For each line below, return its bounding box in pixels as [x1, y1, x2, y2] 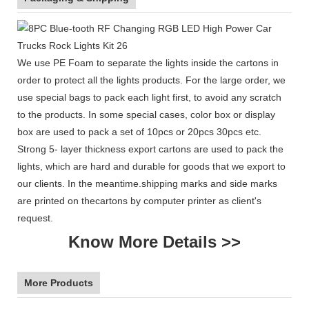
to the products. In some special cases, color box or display [17, 108, 275, 120]
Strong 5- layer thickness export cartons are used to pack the [17, 143, 283, 154]
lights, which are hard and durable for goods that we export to [17, 160, 286, 172]
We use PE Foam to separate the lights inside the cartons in [17, 57, 279, 68]
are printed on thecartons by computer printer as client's [17, 195, 261, 206]
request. [17, 212, 53, 223]
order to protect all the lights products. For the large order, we [17, 74, 286, 86]
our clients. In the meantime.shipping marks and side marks [17, 177, 277, 189]
